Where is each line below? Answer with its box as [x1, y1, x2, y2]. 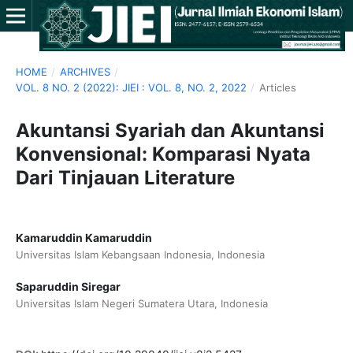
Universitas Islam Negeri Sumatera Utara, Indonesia [15, 297, 268, 310]
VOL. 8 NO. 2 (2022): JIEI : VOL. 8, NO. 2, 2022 [15, 80, 247, 94]
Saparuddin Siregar [15, 280, 121, 293]
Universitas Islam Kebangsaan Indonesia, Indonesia [15, 247, 265, 261]
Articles [258, 80, 296, 94]
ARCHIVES [59, 65, 110, 78]
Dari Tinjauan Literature [15, 165, 235, 189]
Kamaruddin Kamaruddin [15, 230, 152, 244]
